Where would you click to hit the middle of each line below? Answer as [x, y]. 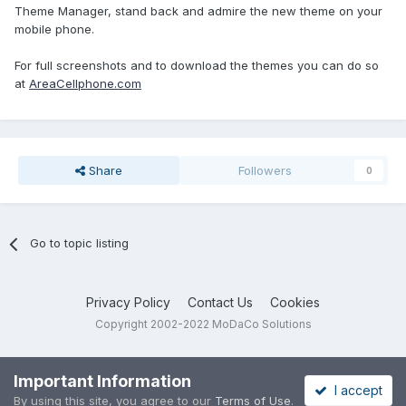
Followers [266, 171]
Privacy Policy [128, 303]
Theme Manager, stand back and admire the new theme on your [198, 11]
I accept [354, 390]
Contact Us [220, 303]
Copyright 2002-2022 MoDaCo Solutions [203, 324]
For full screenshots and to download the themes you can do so [197, 66]
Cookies [295, 303]
